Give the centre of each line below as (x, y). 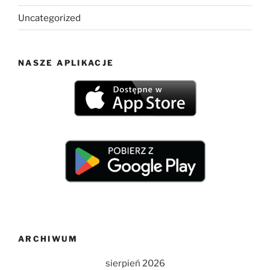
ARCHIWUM (48, 239)
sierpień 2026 (135, 263)
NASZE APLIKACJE (66, 63)
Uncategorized (49, 18)
